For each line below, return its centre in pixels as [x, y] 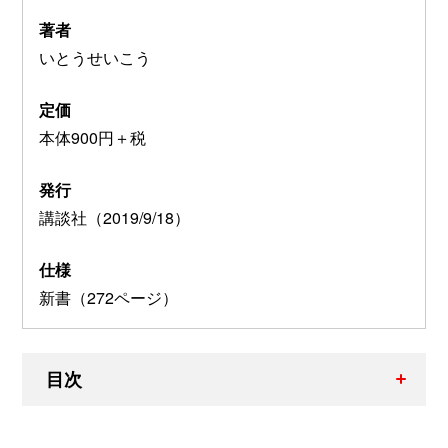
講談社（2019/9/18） [114, 217]
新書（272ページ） [108, 297]
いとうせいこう [95, 57]
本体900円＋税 [92, 137]
